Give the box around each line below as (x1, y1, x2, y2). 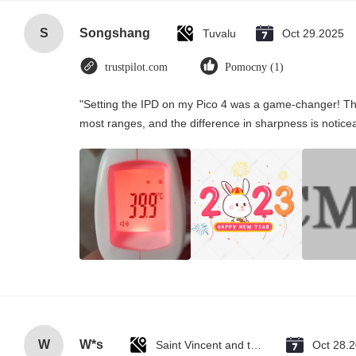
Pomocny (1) (225, 61, 284, 73)
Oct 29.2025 (282, 27, 344, 40)
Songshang (79, 26, 150, 40)
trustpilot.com (105, 61, 168, 73)
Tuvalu (203, 27, 236, 40)
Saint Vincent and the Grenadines (250, 339, 261, 351)
